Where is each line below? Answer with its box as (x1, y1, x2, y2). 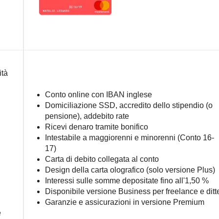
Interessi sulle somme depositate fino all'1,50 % (44, 176, 209, 185)
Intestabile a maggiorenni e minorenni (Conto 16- (44, 133, 214, 142)
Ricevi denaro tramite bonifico (44, 123, 148, 131)
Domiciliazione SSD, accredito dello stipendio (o (44, 101, 213, 109)
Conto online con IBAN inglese (44, 90, 152, 99)
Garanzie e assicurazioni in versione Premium (44, 198, 204, 206)
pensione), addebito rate (44, 112, 129, 120)
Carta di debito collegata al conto (44, 155, 159, 163)
